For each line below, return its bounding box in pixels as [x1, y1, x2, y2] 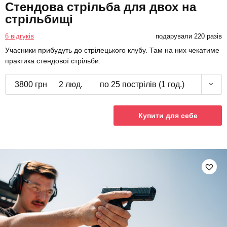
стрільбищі [5, 12, 73, 26]
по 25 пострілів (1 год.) [99, 80, 184, 89]
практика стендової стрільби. [5, 56, 101, 65]
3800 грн [14, 80, 47, 89]
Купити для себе [138, 111, 198, 120]
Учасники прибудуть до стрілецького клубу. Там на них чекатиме [5, 46, 219, 54]
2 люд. [58, 80, 83, 89]
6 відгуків [5, 32, 34, 40]
